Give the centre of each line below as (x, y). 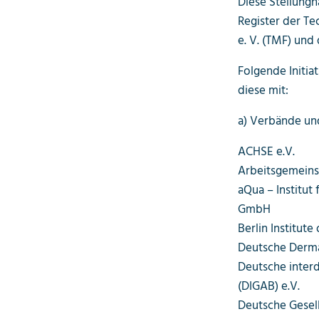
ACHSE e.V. (266, 152)
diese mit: (263, 90)
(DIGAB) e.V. (268, 286)
